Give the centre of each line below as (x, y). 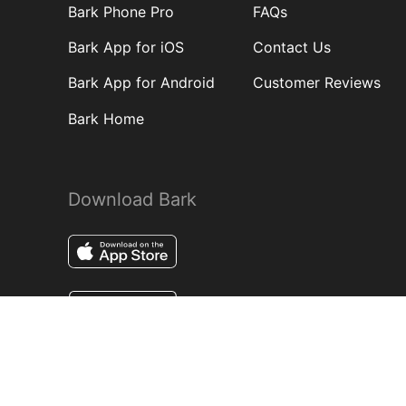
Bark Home (106, 118)
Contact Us (292, 48)
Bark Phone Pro (121, 11)
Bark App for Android (141, 83)
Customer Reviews (317, 83)
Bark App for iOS (126, 48)
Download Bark (132, 199)
